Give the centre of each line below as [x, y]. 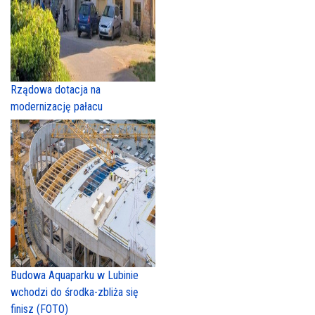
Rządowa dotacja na [56, 89]
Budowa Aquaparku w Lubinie [75, 275]
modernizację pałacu [57, 106]
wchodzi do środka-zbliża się [75, 292]
